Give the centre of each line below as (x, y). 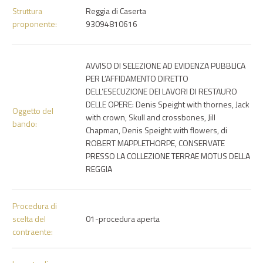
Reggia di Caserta (116, 11)
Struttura (27, 11)
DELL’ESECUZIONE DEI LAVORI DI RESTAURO (161, 91)
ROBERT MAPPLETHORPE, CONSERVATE (155, 143)
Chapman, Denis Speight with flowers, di (156, 130)
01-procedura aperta (123, 219)
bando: (25, 124)
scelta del (29, 219)
